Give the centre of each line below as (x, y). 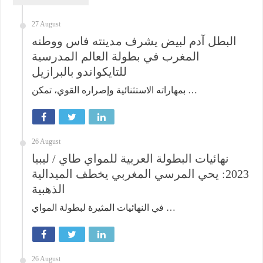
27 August (46, 24)
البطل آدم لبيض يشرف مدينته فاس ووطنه (134, 41)
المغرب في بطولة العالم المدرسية (116, 56)
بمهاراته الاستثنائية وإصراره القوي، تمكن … (192, 90)
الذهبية (49, 189)
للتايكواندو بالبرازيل (80, 71)
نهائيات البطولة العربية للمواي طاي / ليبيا (131, 158)
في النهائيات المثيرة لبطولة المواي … (170, 207)
